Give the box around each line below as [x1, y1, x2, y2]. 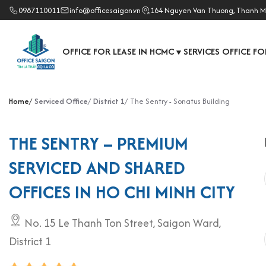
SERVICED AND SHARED [9, 155, 185, 180]
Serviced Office [34, 96, 88, 107]
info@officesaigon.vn [69, 4, 141, 16]
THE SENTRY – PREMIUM [9, 131, 188, 156]
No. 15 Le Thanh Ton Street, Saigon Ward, [24, 215, 221, 231]
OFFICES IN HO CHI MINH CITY [9, 179, 235, 205]
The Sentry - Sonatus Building [130, 96, 230, 107]
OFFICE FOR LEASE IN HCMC [62, 45, 174, 58]
